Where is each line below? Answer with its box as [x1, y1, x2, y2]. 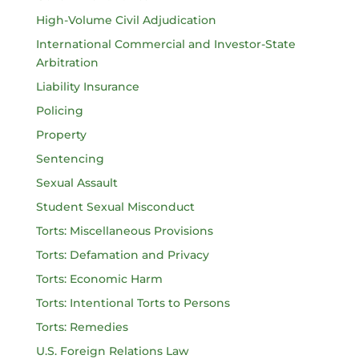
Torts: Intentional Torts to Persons [35, 296, 230, 310]
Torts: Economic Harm [35, 272, 163, 286]
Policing [35, 103, 83, 118]
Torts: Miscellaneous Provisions [35, 224, 213, 238]
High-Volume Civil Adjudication [35, 13, 216, 27]
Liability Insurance [35, 79, 139, 94]
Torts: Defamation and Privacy [35, 248, 209, 262]
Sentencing [35, 151, 104, 166]
